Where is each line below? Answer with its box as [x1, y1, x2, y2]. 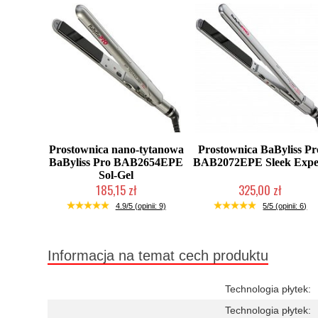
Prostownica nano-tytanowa [48, 143, 184, 155]
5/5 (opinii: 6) [263, 202, 307, 210]
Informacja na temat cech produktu [48, 248, 268, 263]
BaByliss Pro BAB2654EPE [49, 156, 184, 168]
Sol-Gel [99, 169, 134, 181]
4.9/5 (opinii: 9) [115, 202, 166, 210]
